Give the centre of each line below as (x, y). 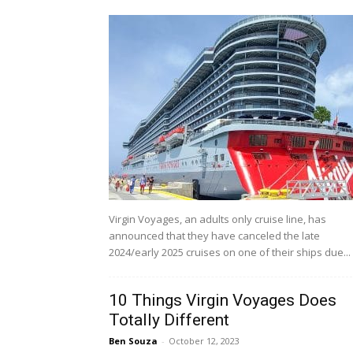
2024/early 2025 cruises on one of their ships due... (230, 253)
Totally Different (169, 320)
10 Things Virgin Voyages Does (223, 301)
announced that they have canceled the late (214, 236)
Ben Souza (133, 341)
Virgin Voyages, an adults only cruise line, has (217, 219)
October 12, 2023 (204, 341)
